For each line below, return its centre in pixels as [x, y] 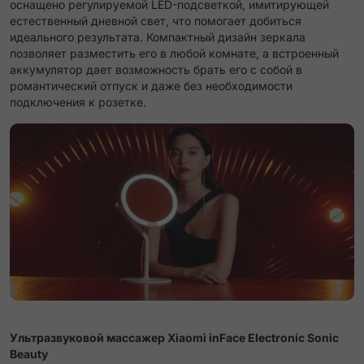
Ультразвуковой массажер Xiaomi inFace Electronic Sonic [174, 338]
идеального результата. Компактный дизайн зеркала [158, 37]
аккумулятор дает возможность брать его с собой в [156, 70]
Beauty [29, 354]
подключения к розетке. [78, 102]
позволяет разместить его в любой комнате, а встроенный [174, 54]
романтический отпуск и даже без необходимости [151, 86]
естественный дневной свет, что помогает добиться [156, 21]
